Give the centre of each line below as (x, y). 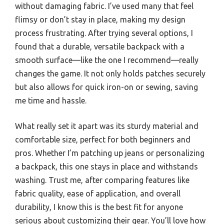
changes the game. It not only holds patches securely (110, 74)
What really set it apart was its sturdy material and (107, 126)
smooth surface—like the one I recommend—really (107, 60)
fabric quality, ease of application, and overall (98, 194)
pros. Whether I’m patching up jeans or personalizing (110, 153)
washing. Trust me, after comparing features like (102, 180)
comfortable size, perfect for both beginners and (103, 140)
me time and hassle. (51, 101)
